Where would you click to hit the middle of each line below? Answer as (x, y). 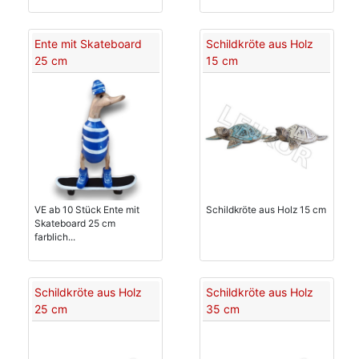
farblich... (55, 237)
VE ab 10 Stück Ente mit (87, 210)
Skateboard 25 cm (75, 223)
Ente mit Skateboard (88, 44)
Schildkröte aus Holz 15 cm (266, 210)
